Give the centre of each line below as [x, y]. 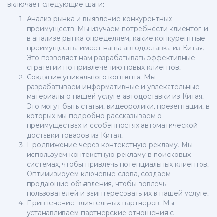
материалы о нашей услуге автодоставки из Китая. [115, 97]
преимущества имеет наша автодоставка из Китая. [116, 48]
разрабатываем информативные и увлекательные [113, 87]
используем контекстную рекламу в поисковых [109, 155]
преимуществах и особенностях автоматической [112, 126]
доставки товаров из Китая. [75, 135]
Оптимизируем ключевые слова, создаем [99, 174]
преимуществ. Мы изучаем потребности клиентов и [117, 29]
